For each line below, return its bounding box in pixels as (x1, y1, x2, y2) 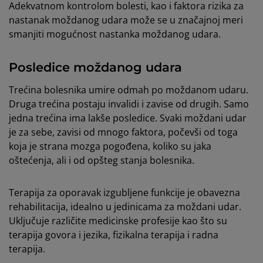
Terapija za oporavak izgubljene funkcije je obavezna (9, 186, 240, 200)
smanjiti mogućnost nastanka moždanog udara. (9, 28, 221, 41)
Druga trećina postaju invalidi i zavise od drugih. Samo (9, 97, 249, 111)
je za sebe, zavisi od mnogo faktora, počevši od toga (9, 126, 238, 139)
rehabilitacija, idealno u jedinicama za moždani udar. (9, 200, 241, 214)
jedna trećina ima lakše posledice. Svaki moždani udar (9, 112, 247, 125)
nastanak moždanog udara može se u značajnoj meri (9, 14, 243, 27)
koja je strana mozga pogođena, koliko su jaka (9, 140, 211, 153)
